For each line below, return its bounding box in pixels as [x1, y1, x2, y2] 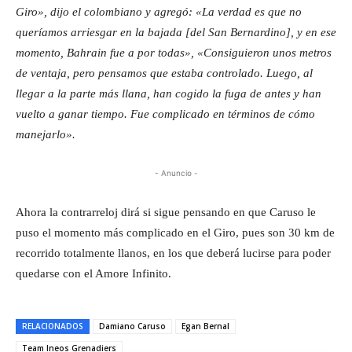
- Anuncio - [154, 167, 198, 178]
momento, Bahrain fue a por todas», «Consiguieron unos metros [16, 46, 332, 59]
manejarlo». [16, 127, 75, 141]
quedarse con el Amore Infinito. [16, 266, 171, 280]
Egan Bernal [181, 320, 229, 332]
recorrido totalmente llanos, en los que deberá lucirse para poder [16, 246, 331, 259]
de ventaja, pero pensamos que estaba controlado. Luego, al [16, 66, 313, 79]
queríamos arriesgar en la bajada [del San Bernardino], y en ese [16, 25, 336, 38]
